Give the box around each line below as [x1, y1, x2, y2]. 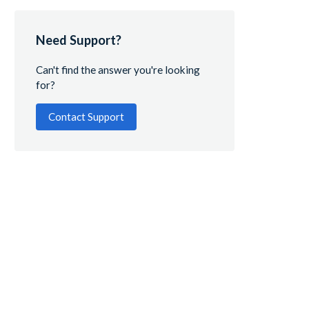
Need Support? [35, 32, 121, 48]
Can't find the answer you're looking [35, 63, 200, 77]
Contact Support [48, 110, 124, 123]
